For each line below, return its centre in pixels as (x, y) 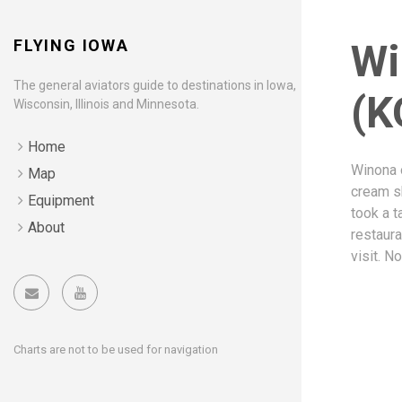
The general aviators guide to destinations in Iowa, (155, 85)
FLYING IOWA (71, 45)
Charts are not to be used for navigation (116, 350)
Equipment (61, 201)
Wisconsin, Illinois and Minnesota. (106, 104)
